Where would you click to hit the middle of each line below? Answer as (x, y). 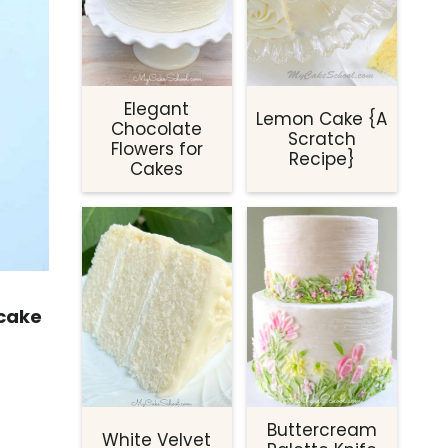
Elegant (157, 109)
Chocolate (157, 129)
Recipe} (321, 159)
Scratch (321, 139)
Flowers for (156, 149)
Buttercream (321, 430)
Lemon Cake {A (322, 119)
